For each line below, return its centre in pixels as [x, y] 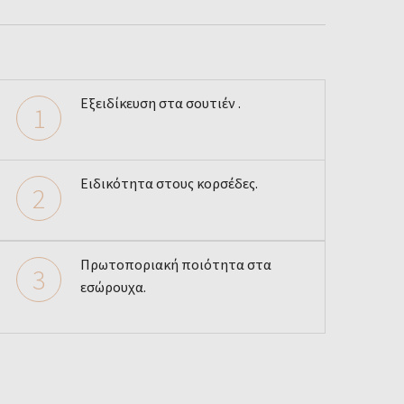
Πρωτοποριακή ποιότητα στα [176, 264]
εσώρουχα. [115, 286]
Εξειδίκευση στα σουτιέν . [162, 103]
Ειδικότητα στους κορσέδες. [172, 184]
